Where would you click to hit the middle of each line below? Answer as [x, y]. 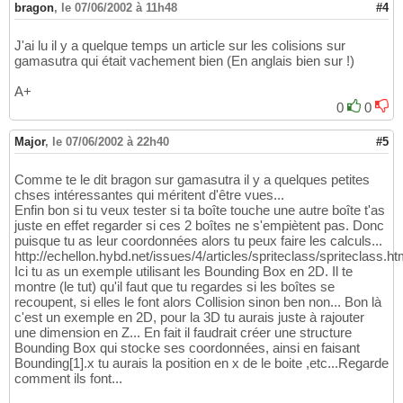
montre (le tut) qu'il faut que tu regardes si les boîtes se [175, 287]
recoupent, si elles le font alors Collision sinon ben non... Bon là [198, 302]
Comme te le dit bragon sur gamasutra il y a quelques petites [192, 180]
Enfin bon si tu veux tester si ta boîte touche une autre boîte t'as [200, 210]
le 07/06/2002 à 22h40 [111, 142]
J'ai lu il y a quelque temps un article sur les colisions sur [180, 46]
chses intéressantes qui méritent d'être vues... [149, 195]
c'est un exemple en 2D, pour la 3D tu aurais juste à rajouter [189, 318]
